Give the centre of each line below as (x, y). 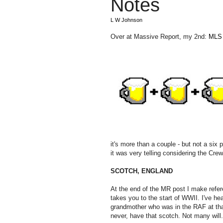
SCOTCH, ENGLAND (142, 171)
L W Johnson (126, 20)
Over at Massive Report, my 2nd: (160, 36)
